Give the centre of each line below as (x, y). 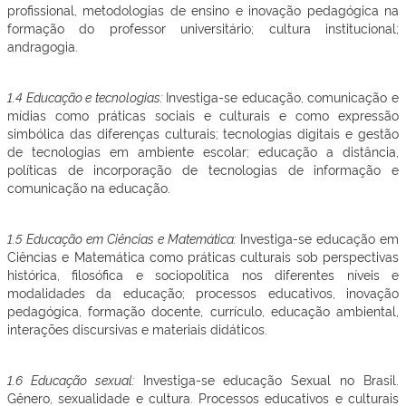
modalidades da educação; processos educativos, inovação (203, 292)
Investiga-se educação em (319, 238)
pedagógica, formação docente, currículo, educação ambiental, (203, 310)
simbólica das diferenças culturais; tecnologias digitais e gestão (203, 133)
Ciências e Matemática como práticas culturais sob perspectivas (203, 256)
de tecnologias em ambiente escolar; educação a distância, (203, 151)
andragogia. (43, 46)
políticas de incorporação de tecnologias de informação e (203, 169)
